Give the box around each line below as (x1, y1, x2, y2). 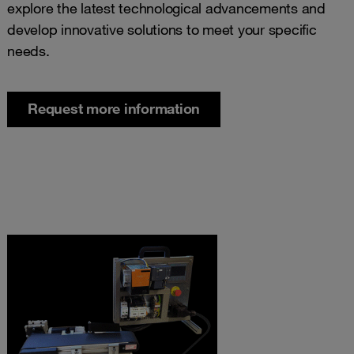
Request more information (28, 99, 200, 117)
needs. (7, 41, 50, 59)
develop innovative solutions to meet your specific (7, 20, 317, 38)
